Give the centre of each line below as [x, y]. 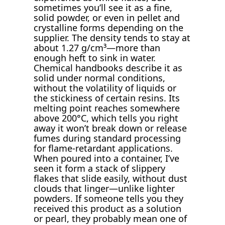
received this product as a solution [108, 208]
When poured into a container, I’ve [107, 158]
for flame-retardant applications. [103, 148]
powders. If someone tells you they [109, 198]
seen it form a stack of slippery [100, 168]
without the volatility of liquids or [105, 88]
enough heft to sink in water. [95, 58]
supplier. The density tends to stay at [112, 37]
